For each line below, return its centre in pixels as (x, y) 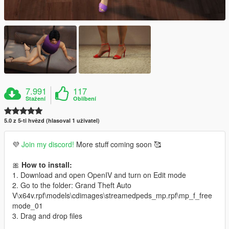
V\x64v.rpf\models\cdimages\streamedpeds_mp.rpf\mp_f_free (112, 195)
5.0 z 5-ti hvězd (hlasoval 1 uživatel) (52, 120)
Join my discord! (48, 144)
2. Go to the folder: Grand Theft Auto (72, 185)
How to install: (47, 164)
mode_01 (28, 205)
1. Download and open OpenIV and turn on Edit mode (99, 175)
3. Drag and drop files (47, 215)
